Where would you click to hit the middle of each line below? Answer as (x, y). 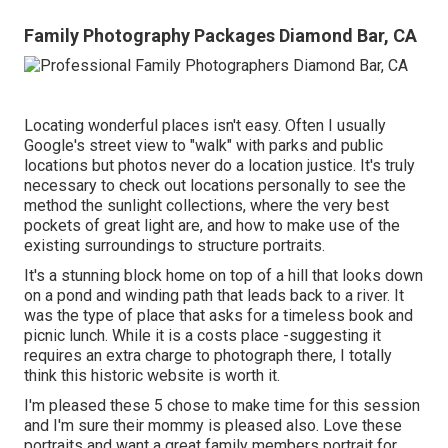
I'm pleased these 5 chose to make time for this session (222, 406)
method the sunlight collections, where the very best (206, 206)
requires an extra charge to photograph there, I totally (208, 356)
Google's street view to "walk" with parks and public (203, 146)
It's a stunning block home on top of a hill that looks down (223, 276)
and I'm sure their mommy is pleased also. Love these (213, 426)
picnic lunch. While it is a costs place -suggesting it (202, 336)
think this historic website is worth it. (152, 376)
